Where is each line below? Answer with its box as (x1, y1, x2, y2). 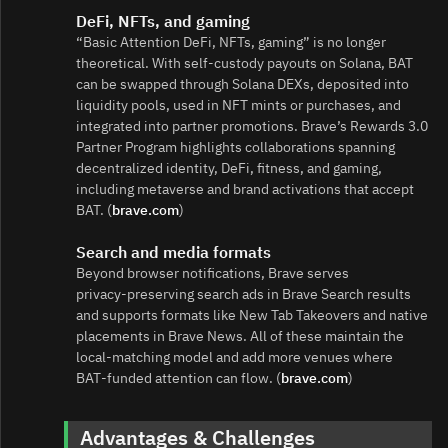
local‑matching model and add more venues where (76, 348, 393, 367)
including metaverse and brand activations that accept (76, 180, 414, 199)
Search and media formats (76, 242, 271, 263)
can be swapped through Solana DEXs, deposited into (76, 75, 409, 94)
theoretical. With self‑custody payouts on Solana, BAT (76, 54, 413, 73)
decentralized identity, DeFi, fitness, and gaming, (76, 159, 382, 178)
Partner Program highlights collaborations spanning (76, 138, 395, 157)
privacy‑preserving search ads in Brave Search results (76, 285, 411, 304)
